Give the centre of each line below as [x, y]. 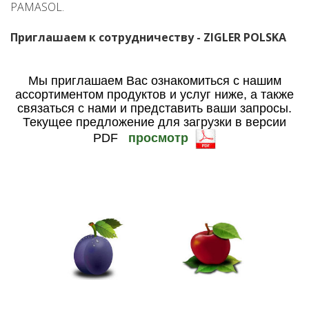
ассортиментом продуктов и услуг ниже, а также [154, 94]
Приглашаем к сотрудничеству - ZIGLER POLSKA [148, 37]
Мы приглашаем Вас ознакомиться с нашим [154, 80]
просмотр [162, 138]
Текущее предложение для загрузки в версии [154, 122]
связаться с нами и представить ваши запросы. [154, 108]
